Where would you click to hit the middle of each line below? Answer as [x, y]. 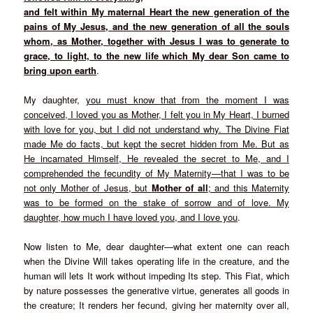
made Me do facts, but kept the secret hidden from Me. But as [156, 143]
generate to [264, 41]
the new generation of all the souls [211, 26]
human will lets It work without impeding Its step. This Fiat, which [156, 275]
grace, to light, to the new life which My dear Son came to [156, 55]
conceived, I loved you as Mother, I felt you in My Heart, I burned [156, 114]
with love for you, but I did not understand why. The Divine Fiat [156, 129]
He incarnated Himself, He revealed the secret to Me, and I [156, 158]
